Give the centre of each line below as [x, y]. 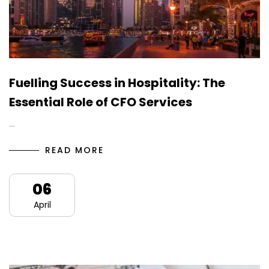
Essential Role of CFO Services [101, 102]
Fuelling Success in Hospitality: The [117, 83]
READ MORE [74, 150]
